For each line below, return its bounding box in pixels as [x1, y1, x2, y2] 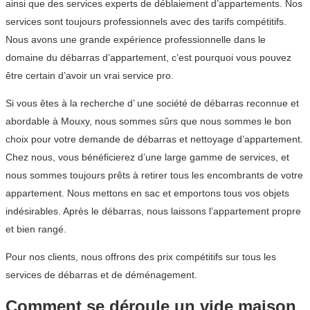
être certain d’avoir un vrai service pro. [6, 69, 174, 81]
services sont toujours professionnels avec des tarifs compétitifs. [6, 15, 286, 27]
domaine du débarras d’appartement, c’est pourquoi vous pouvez [6, 51, 291, 63]
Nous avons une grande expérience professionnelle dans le [6, 33, 266, 45]
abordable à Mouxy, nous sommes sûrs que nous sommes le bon [6, 115, 291, 127]
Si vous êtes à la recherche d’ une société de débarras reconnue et [6, 97, 299, 109]
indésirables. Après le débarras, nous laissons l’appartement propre [6, 205, 301, 217]
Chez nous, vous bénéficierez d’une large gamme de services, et [6, 151, 289, 163]
